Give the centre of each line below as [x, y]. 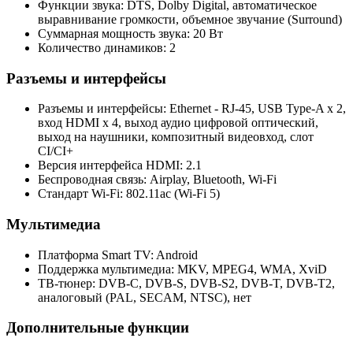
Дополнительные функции [98, 328]
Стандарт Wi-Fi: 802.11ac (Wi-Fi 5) [129, 194]
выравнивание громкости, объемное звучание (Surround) [190, 19]
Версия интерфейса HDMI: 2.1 [120, 165]
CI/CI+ [56, 151]
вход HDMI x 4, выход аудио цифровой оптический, [178, 123]
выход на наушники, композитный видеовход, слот [176, 137]
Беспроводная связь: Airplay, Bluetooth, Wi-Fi [157, 180]
